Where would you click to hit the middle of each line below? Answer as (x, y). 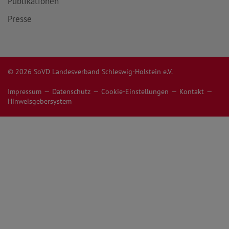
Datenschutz (71, 92)
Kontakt (192, 92)
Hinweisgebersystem (40, 101)
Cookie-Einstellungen (135, 92)
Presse (20, 19)
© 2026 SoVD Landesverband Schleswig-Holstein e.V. (90, 72)
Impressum (25, 92)
